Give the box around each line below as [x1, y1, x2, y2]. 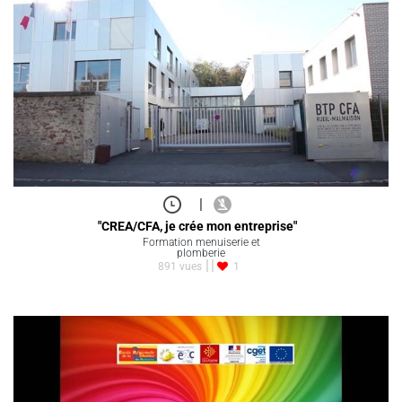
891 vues [158, 259, 202, 273]
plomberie [177, 246, 225, 259]
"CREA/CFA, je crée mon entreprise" [97, 218, 297, 233]
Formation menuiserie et [142, 235, 260, 249]
